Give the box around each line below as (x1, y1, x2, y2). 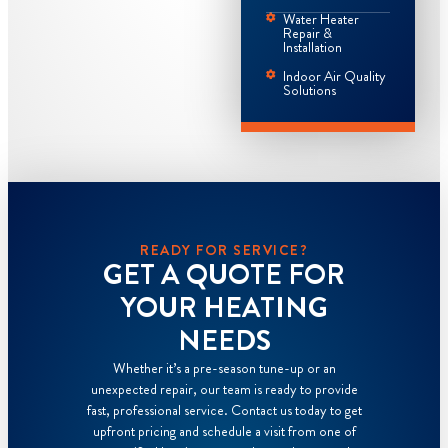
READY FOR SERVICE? (140, 240, 308, 261)
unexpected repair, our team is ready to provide (90, 379, 358, 400)
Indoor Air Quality (283, 66, 387, 87)
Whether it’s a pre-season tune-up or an (112, 358, 336, 379)
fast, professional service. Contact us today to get (86, 400, 362, 421)
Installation (283, 37, 343, 58)
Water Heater (283, 9, 360, 30)
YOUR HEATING (120, 288, 328, 329)
